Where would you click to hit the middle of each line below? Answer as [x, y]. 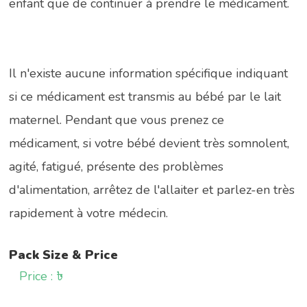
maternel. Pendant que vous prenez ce [117, 120]
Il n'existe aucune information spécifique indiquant [149, 73]
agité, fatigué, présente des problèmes [116, 166]
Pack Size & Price [64, 255]
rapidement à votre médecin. [89, 213]
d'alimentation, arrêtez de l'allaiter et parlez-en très [152, 189]
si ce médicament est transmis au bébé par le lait [145, 96]
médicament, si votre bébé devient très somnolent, [149, 143]
